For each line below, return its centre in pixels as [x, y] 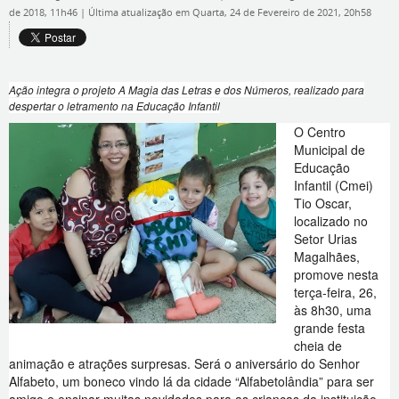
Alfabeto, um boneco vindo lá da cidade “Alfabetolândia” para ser [191, 381]
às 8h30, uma [333, 310]
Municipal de [330, 150]
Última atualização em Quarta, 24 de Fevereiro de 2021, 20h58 [230, 12]
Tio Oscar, [323, 203]
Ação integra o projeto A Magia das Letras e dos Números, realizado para [187, 90]
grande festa [330, 328]
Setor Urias [326, 239]
